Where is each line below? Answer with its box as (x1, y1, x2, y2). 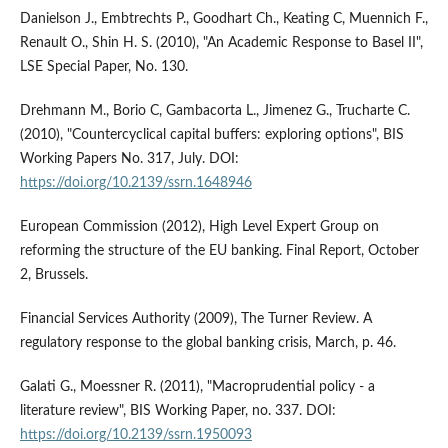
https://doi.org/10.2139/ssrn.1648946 (19, 176, 252, 191)
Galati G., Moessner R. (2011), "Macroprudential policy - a (19, 380, 375, 395)
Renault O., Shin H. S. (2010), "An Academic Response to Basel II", (19, 36, 423, 51)
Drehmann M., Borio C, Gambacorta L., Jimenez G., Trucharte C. (19, 104, 410, 119)
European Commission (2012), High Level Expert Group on (19, 220, 379, 235)
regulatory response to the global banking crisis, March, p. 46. (19, 336, 396, 351)
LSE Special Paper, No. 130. (19, 60, 188, 75)
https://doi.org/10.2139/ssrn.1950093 (19, 428, 252, 443)
